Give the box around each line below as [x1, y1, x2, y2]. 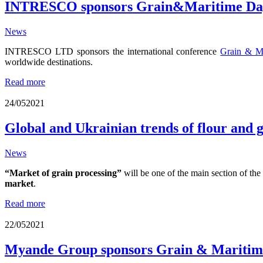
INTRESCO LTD [5, 46, 73, 57]
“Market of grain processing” [5, 168, 122, 178]
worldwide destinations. [5, 57, 93, 68]
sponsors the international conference [73, 46, 221, 57]
